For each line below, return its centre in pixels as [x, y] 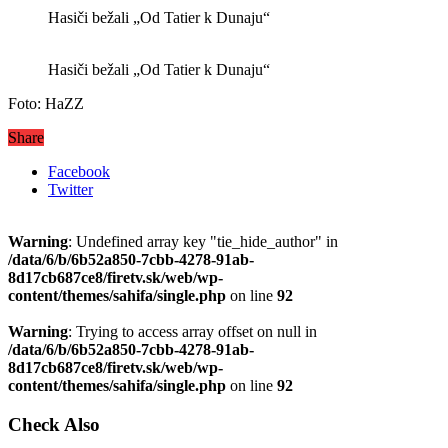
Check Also [54, 424]
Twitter [70, 189]
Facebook [79, 171]
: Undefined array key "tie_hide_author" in [203, 241]
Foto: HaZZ [46, 103]
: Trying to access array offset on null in [192, 331]
